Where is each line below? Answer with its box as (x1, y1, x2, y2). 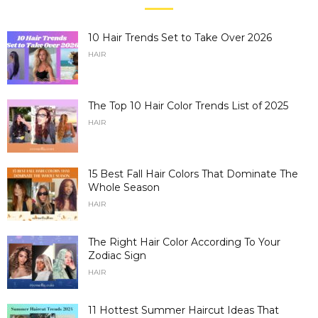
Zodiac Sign (88, 249, 146, 263)
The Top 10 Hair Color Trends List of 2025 (88, 99, 288, 113)
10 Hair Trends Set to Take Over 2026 (88, 31, 272, 45)
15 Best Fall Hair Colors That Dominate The (88, 168, 298, 181)
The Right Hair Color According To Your (88, 236, 280, 249)
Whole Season (88, 181, 160, 194)
